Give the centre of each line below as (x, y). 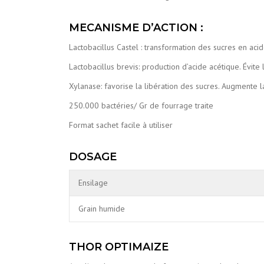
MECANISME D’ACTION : (136, 28)
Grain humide (102, 209)
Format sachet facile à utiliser (121, 125)
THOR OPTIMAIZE (119, 247)
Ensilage (93, 183)
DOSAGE (93, 157)
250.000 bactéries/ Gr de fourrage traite (141, 106)
